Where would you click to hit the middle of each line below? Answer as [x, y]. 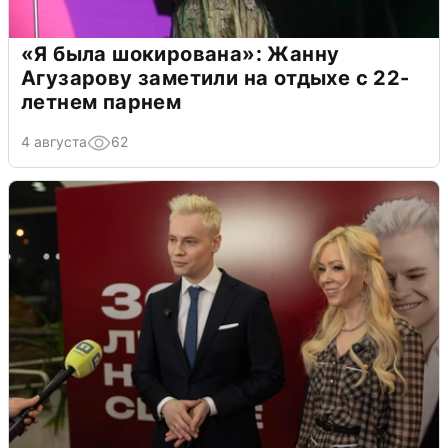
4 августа [54, 142]
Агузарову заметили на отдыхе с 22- [215, 78]
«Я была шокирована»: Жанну [180, 54]
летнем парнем [101, 102]
